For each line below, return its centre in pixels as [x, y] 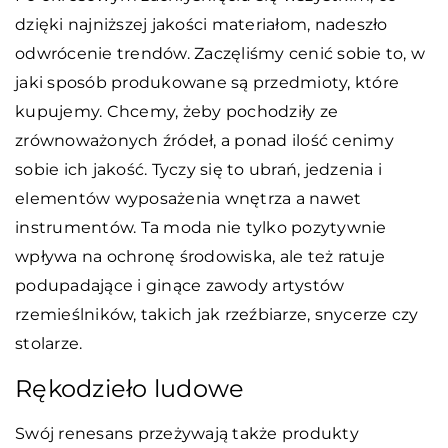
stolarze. [49, 344]
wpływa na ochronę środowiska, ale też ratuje [200, 257]
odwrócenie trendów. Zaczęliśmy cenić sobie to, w [220, 54]
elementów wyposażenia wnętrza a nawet [188, 199]
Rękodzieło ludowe [130, 389]
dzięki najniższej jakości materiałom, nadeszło [201, 25]
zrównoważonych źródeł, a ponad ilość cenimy [204, 141]
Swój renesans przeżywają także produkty [187, 434]
